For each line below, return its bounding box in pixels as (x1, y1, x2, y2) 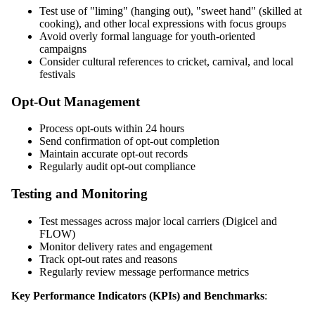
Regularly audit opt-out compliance (39, 160, 195, 173)
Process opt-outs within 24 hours (39, 122, 184, 135)
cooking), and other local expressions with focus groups (39, 18, 286, 30)
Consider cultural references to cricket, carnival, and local (39, 56, 293, 68)
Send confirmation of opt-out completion (39, 135, 219, 148)
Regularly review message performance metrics (39, 265, 249, 278)
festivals (39, 68, 75, 81)
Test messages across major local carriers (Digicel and (39, 214, 277, 227)
